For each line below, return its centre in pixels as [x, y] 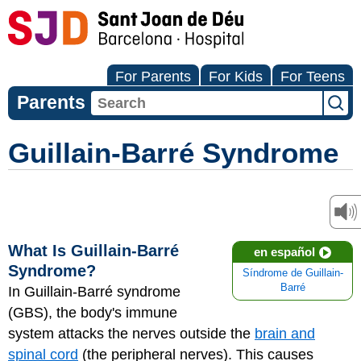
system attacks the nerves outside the [131, 334]
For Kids [236, 77]
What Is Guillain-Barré [93, 251]
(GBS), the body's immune [93, 313]
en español [284, 252]
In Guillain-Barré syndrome [94, 292]
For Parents [153, 77]
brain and [285, 334]
